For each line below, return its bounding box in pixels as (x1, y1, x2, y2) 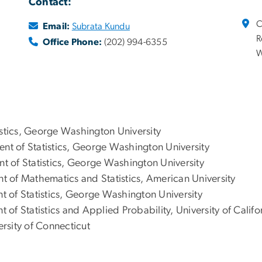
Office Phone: (43, 37, 102, 47)
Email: (43, 22, 70, 32)
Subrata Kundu (71, 22, 130, 32)
